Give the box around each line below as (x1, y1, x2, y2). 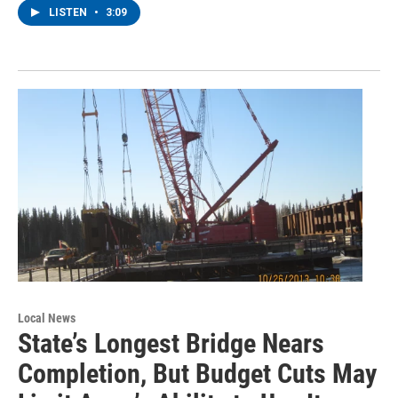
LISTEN (49, 6, 90, 20)
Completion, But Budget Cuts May (18, 357, 377, 389)
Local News (18, 310, 76, 325)
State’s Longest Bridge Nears (18, 327, 324, 359)
